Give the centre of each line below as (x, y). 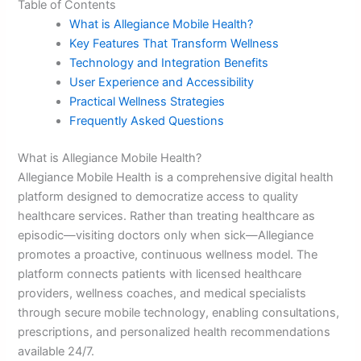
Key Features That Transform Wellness (174, 43)
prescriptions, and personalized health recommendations (174, 332)
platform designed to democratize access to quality (158, 196)
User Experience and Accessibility (162, 82)
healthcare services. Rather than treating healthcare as (167, 216)
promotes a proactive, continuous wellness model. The (168, 254)
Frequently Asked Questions (147, 120)
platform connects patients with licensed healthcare (160, 274)
